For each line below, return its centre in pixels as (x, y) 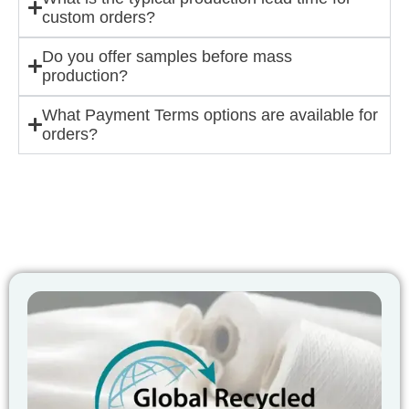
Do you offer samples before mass (167, 56)
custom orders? (98, 17)
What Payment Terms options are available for (210, 115)
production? (84, 75)
